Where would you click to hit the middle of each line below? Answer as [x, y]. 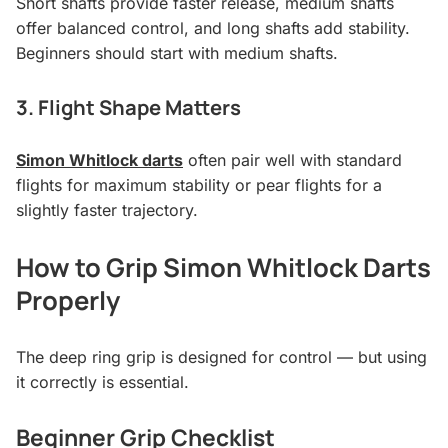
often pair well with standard [292, 160]
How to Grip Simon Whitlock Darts [223, 268]
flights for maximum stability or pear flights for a [199, 185]
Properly [68, 301]
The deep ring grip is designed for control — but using [221, 357]
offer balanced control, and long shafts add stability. [213, 28]
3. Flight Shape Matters [128, 107]
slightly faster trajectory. [107, 210]
